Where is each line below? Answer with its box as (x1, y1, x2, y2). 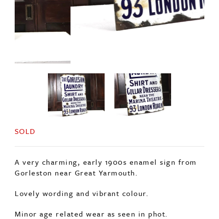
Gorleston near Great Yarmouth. (15, 143, 138, 154)
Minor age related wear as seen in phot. (15, 184, 168, 195)
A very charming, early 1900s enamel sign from (15, 132, 197, 143)
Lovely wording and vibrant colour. (15, 163, 149, 175)
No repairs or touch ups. (15, 204, 109, 216)
